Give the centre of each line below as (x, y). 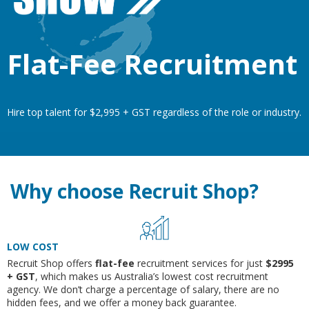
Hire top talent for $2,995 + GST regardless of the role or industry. (154, 112)
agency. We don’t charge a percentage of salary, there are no (143, 290)
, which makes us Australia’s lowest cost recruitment (152, 277)
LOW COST (33, 247)
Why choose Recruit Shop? (134, 191)
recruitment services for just (200, 263)
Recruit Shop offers (51, 263)
